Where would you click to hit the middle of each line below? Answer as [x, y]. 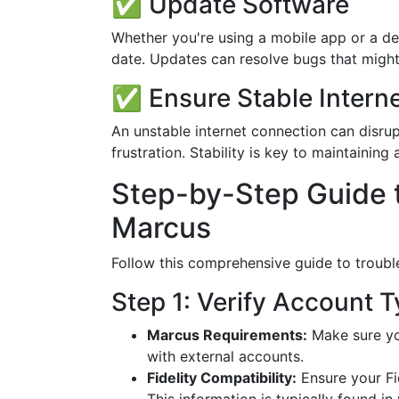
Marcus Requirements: [227, 335]
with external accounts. [225, 356]
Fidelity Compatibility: [222, 378]
